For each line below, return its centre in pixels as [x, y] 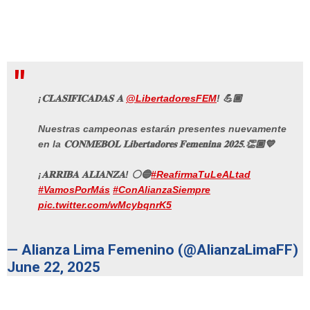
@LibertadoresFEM [171, 99]
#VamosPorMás [74, 190]
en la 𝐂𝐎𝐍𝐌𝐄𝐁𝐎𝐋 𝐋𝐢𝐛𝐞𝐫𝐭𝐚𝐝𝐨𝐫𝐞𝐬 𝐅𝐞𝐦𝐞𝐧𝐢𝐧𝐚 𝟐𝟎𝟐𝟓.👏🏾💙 [156, 144]
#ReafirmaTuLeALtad [201, 175]
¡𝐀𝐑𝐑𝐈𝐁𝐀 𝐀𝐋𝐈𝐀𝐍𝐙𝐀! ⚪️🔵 [94, 175]
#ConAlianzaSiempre [162, 190]
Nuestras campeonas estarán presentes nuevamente [162, 129]
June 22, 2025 [54, 267]
